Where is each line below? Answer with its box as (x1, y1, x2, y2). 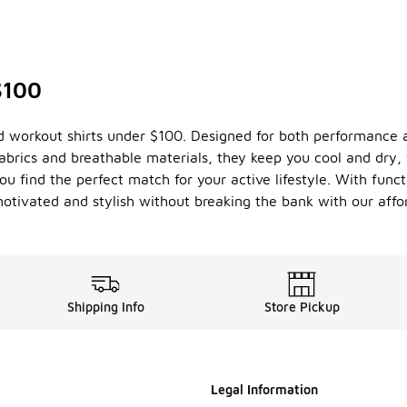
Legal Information (211, 382, 318, 398)
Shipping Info (66, 299, 144, 315)
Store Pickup (263, 299, 340, 315)
